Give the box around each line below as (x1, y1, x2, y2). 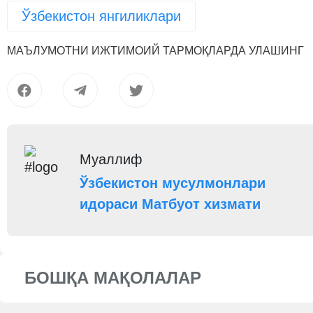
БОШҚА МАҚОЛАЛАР (24, 268, 201, 287)
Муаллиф (80, 152, 143, 167)
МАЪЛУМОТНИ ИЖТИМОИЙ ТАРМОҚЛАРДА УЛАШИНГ (7, 45, 304, 57)
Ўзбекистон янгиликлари (22, 8, 181, 24)
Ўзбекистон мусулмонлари (80, 175, 266, 191)
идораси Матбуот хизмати (80, 196, 261, 212)
